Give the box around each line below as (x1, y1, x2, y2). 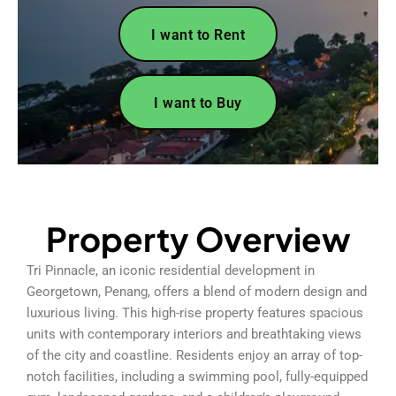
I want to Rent (151, 26, 245, 43)
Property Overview (45, 217, 351, 259)
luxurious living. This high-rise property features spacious (27, 304, 363, 321)
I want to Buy (154, 94, 242, 111)
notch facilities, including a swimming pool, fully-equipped (27, 368, 368, 385)
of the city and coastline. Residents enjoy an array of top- (27, 346, 362, 363)
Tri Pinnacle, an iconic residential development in (27, 262, 315, 278)
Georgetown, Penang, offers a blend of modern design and (27, 283, 367, 300)
